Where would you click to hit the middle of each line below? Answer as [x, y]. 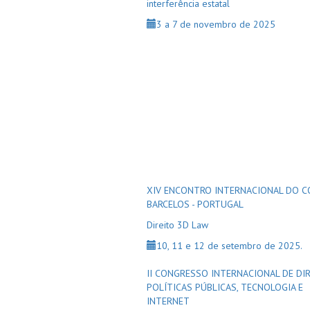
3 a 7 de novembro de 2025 [216, 24]
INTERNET [168, 301]
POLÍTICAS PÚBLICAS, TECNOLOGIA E [225, 287]
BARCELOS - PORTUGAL [195, 204]
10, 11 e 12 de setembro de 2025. [229, 246]
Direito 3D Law [177, 225]
